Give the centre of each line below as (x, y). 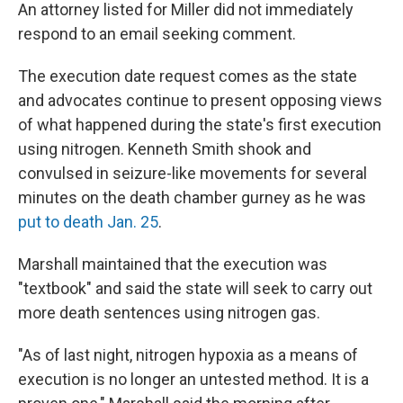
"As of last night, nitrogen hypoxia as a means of (188, 355)
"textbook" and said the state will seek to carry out (195, 288)
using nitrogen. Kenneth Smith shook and (165, 149)
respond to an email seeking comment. (157, 34)
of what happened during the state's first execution (200, 125)
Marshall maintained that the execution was (173, 264)
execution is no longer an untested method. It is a (193, 379)
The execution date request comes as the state (188, 76)
